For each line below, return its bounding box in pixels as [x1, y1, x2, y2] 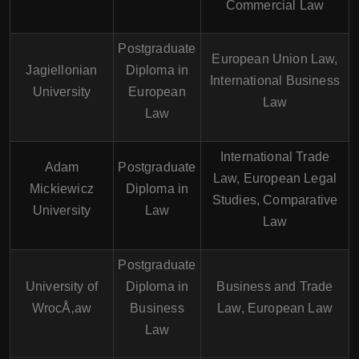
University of [25, 280, 99, 293]
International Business [210, 74, 340, 87]
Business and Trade [216, 280, 333, 293]
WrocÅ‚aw [31, 301, 92, 315]
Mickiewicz [30, 182, 94, 196]
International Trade [220, 150, 330, 163]
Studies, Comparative [212, 193, 338, 207]
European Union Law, [212, 52, 338, 66]
